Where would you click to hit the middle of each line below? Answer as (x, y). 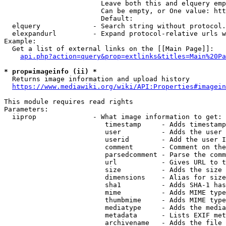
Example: (20, 41)
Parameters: (26, 109)
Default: (71, 18)
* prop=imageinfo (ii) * (50, 71)
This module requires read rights (69, 102)
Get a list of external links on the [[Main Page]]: (109, 49)
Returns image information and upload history (97, 79)
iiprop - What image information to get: (113, 117)
